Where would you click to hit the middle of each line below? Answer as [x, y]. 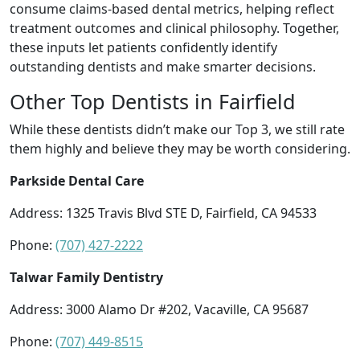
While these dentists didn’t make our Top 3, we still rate [177, 129]
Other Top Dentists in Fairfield [153, 101]
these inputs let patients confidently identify [143, 47]
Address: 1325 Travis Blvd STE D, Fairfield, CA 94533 [163, 213]
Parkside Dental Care [77, 180]
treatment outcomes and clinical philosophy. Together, [174, 28]
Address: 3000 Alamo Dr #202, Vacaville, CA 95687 [159, 309]
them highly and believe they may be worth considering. [180, 148]
